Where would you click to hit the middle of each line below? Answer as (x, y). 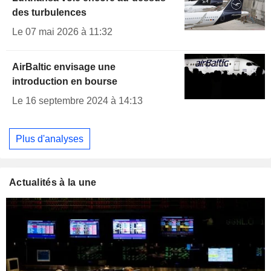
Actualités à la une (53, 183)
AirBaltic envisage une (64, 67)
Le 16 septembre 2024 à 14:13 (77, 101)
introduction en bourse (65, 82)
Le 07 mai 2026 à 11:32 (62, 32)
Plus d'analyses (50, 139)
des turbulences (49, 13)
